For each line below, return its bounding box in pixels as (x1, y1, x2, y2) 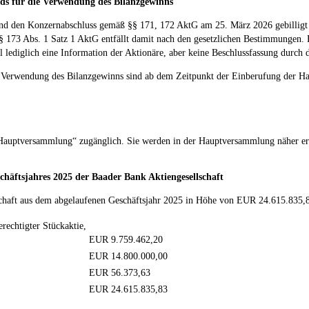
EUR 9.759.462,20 (89, 234, 163, 245)
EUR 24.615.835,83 (89, 283, 168, 295)
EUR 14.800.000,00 (89, 250, 168, 261)
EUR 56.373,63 (89, 267, 150, 278)
